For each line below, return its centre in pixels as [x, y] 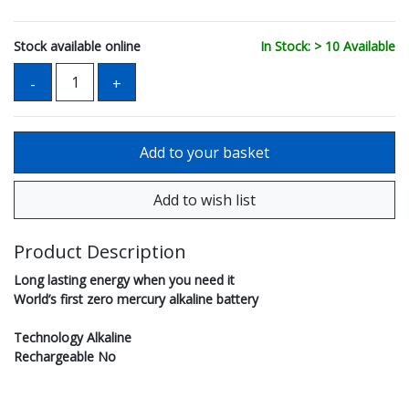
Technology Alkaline [73, 338]
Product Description [100, 252]
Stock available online [77, 47]
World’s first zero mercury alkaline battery [136, 299]
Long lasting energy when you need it [124, 280]
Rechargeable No [65, 357]
